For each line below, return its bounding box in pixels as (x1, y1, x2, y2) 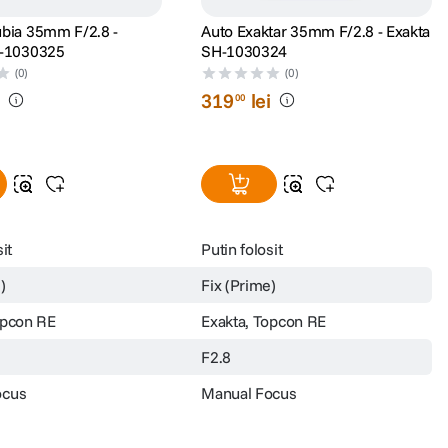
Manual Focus (201, 382, 297, 403)
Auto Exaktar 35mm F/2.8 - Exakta (201, 20, 431, 41)
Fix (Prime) (201, 274, 276, 295)
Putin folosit (201, 238, 283, 259)
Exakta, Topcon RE (201, 310, 326, 331)
